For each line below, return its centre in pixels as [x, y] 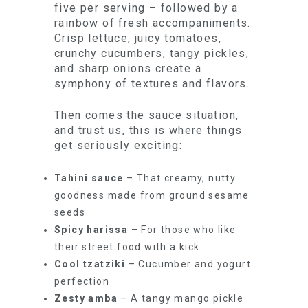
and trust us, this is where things [148, 130]
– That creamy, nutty [180, 178]
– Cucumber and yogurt [188, 264]
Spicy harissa [91, 230]
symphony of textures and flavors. [152, 84]
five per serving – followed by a [146, 8]
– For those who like [182, 230]
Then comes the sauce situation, [147, 115]
